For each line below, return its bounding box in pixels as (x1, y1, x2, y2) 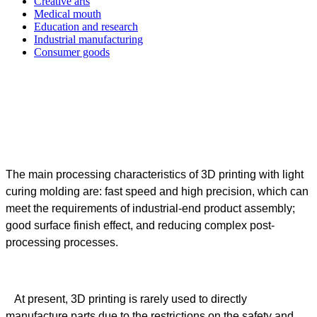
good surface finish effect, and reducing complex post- (6, 219, 275, 231)
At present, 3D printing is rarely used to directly (6, 292, 247, 305)
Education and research (34, 20, 138, 33)
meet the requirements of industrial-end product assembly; (6, 202, 295, 214)
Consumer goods (34, 45, 110, 58)
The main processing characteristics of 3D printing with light (6, 168, 304, 180)
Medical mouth (34, 7, 101, 20)
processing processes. (6, 236, 118, 248)
